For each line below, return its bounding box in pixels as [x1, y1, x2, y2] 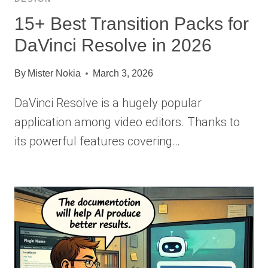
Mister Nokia [28, 68, 81, 78]
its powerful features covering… [14, 133, 180, 148]
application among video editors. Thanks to [14, 114, 240, 129]
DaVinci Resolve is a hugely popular [14, 95, 202, 110]
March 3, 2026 [93, 68, 154, 78]
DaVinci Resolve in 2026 [14, 35, 212, 55]
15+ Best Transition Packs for [14, 13, 249, 33]
